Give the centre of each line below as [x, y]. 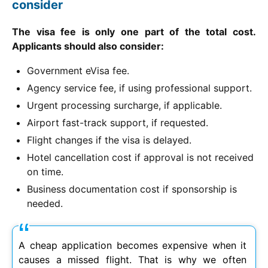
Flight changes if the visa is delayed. [109, 140]
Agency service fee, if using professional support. [139, 88]
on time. [45, 171]
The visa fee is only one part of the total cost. [134, 31]
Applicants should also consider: [88, 46]
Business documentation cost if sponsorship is [132, 189]
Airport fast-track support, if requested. [118, 122]
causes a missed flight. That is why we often [133, 259]
